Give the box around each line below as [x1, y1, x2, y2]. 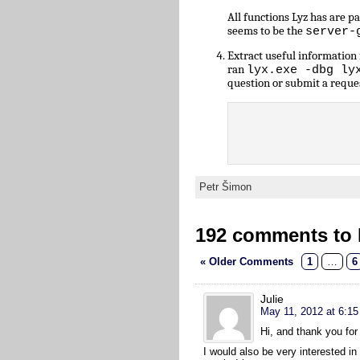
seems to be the [227, 23, 305, 38]
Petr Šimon [199, 181, 252, 194]
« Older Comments [200, 256, 293, 268]
